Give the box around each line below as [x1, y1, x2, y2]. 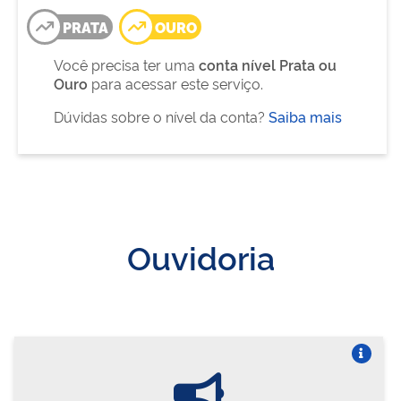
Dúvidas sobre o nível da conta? [54, 106, 269, 126]
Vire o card [333, 363, 388, 380]
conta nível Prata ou [199, 54, 337, 74]
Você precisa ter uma [54, 54, 199, 74]
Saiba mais [269, 106, 342, 126]
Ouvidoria [126, 233, 275, 278]
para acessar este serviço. [88, 73, 263, 93]
